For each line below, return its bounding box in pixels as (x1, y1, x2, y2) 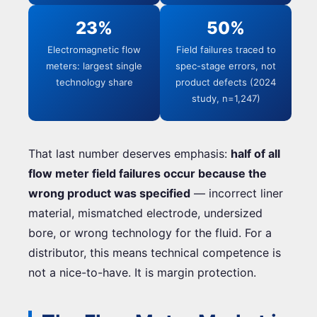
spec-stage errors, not (175, 59, 276, 71)
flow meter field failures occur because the (28, 166, 267, 180)
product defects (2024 (175, 76, 276, 88)
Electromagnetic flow (47, 43, 141, 55)
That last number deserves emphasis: (28, 146, 231, 161)
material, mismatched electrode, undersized (28, 205, 263, 220)
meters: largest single (46, 59, 142, 71)
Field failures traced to (175, 43, 276, 55)
